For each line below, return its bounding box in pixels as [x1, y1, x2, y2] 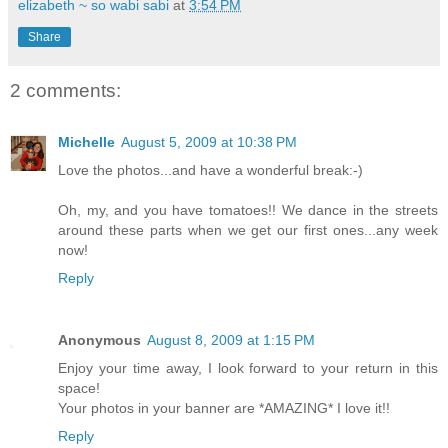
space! [58, 380, 100, 397]
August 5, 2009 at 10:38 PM [121, 134, 297, 151]
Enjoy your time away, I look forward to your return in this [58, 360, 438, 377]
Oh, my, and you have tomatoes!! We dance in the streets [58, 202, 438, 219]
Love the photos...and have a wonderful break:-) [58, 162, 363, 179]
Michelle [58, 134, 115, 151]
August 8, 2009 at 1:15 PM [147, 332, 315, 349]
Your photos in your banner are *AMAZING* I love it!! [58, 400, 390, 417]
